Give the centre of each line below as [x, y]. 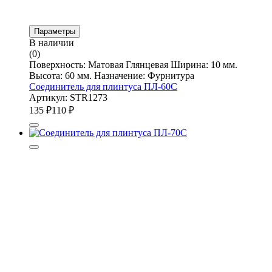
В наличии [52, 42]
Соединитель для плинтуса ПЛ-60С [103, 86]
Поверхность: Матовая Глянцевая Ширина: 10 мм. [133, 64]
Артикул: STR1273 [68, 97]
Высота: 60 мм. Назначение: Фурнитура [112, 75]
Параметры [55, 31]
